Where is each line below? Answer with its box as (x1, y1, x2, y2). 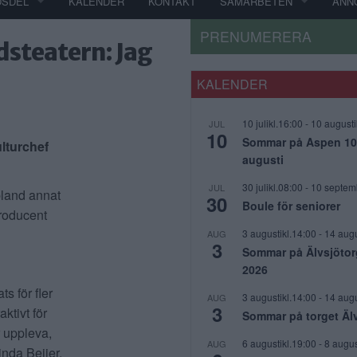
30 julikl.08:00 (242, 180, 303, 194)
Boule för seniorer (242, 198, 340, 214)
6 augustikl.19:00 (242, 336, 316, 350)
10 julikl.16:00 (242, 116, 303, 130)
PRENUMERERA (200, 26, 312, 46)
